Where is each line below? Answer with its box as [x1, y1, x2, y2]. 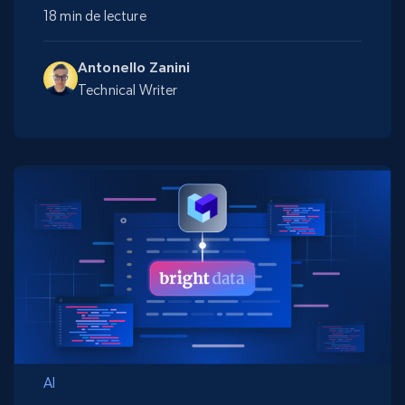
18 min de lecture [43, 7, 146, 25]
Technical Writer [78, 81, 178, 99]
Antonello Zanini [78, 59, 191, 76]
